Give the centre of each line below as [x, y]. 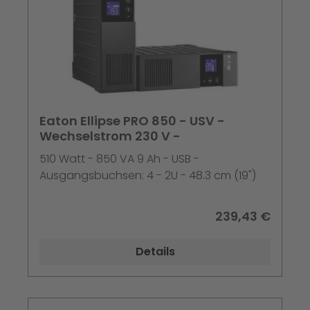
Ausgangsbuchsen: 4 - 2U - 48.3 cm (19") [148, 176]
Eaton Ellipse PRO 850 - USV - [132, 121]
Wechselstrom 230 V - [110, 136]
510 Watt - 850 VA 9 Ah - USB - [119, 159]
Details [155, 252]
